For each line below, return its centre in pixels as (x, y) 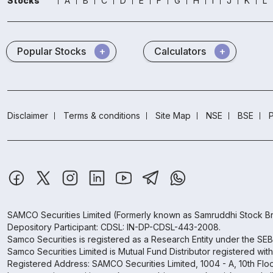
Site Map (173, 116)
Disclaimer (28, 116)
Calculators (180, 51)
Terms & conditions (102, 116)
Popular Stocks (51, 51)
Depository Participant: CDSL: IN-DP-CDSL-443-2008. (114, 227)
